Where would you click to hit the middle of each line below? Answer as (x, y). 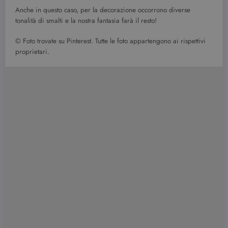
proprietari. (32, 52)
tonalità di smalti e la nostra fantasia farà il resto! (86, 20)
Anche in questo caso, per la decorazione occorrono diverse (103, 10)
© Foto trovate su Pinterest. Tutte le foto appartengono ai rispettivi (110, 41)
